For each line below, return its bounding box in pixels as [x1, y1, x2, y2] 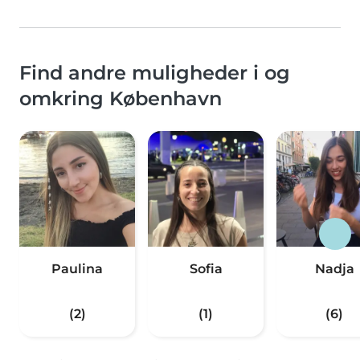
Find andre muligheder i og [19, 61, 290, 85]
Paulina [51, 261, 103, 277]
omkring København [19, 87, 222, 111]
